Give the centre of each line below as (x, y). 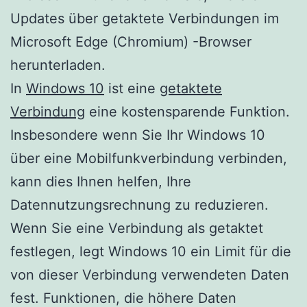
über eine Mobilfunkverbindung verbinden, (149, 158)
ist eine (132, 88)
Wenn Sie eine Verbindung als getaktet (137, 228)
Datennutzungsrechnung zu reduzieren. (139, 205)
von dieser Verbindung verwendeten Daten (150, 274)
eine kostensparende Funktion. (187, 111)
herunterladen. (58, 65)
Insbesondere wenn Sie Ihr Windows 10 (138, 135)
